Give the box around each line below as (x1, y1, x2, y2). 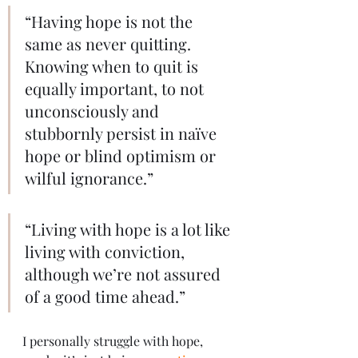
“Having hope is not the (25, 10, 197, 32)
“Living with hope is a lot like (25, 217, 234, 240)
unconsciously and (25, 99, 163, 121)
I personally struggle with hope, (22, 332, 206, 349)
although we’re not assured (25, 262, 225, 284)
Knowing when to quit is (25, 54, 202, 77)
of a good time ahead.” (25, 284, 185, 307)
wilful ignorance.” (25, 166, 153, 189)
